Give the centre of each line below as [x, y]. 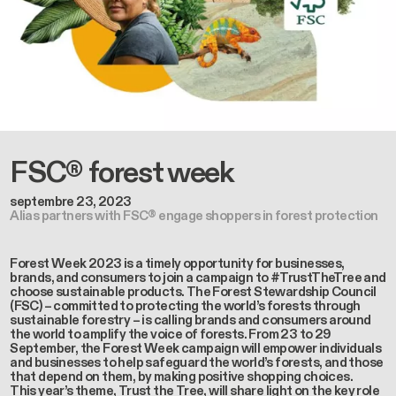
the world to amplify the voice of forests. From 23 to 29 [171, 334]
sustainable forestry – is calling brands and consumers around [190, 320]
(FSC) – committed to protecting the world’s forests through [185, 305]
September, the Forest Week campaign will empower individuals [196, 348]
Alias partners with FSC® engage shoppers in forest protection [194, 216]
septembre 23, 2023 [71, 202]
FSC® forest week [122, 172]
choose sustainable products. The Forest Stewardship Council [193, 291]
